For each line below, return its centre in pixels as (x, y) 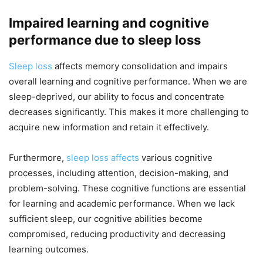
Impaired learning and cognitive (109, 23)
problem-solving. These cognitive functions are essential (127, 188)
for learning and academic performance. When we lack (122, 204)
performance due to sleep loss (105, 40)
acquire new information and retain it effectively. (109, 127)
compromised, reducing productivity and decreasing (117, 234)
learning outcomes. (49, 249)
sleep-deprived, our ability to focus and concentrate (117, 97)
